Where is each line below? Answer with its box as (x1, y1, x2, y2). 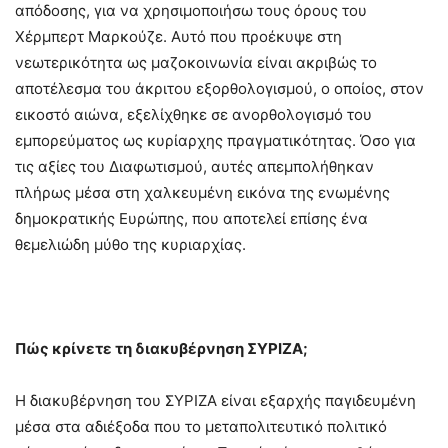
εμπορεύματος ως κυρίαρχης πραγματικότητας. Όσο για (15, 131, 416, 151)
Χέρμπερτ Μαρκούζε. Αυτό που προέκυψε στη (15, 27, 342, 47)
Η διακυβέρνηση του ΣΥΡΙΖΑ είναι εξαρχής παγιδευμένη (15, 391, 416, 411)
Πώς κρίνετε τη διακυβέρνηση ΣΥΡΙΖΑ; (15, 339, 308, 359)
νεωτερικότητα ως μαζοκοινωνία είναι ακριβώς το (15, 53, 377, 73)
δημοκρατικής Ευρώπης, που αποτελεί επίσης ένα (15, 209, 368, 229)
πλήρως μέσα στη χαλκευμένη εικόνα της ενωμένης (15, 183, 390, 203)
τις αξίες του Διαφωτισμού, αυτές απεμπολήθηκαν (15, 157, 374, 177)
